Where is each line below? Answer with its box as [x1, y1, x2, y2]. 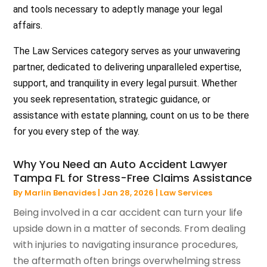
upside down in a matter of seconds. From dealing [13, 221, 246, 235]
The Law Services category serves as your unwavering [13, 45, 241, 57]
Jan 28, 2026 [102, 187, 154, 198]
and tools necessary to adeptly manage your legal [13, 3, 223, 15]
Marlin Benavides [24, 187, 97, 198]
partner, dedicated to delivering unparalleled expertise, [13, 61, 242, 73]
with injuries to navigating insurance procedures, [13, 237, 238, 252]
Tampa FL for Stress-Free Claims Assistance [13, 170, 253, 185]
